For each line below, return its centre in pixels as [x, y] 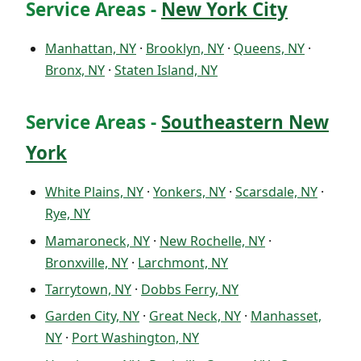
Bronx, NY [75, 71]
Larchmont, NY [183, 262]
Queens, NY [269, 49]
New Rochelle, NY [212, 241]
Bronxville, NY [87, 262]
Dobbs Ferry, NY [190, 290]
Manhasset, [286, 316]
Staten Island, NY [166, 71]
